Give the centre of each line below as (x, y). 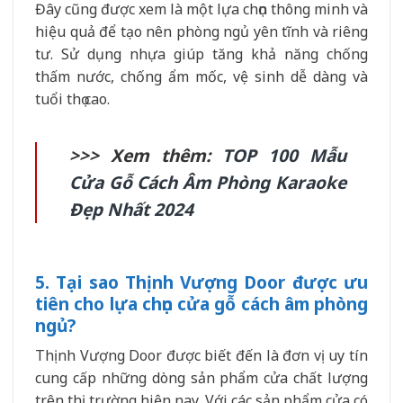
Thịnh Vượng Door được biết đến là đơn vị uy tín (201, 356)
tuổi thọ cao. (72, 99)
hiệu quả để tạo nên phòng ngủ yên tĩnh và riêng (201, 32)
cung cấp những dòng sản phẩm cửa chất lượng (201, 378)
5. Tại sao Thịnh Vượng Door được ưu (201, 282)
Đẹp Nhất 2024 (131, 209)
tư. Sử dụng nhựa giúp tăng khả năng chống (201, 54)
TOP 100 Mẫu (284, 155)
